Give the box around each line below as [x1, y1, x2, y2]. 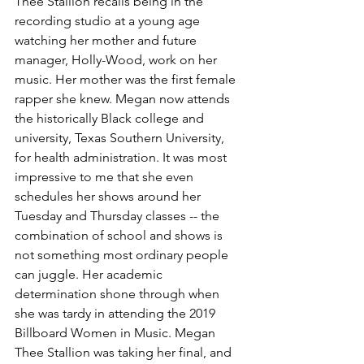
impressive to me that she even [15, 168, 197, 184]
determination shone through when [15, 285, 223, 301]
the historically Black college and [15, 110, 207, 126]
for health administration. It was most [15, 149, 230, 165]
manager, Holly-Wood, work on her [15, 51, 220, 67]
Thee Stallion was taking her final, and [15, 344, 235, 360]
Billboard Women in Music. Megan [15, 324, 219, 340]
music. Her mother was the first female [15, 71, 239, 87]
